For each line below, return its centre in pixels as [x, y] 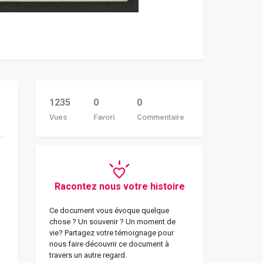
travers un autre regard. [88, 255]
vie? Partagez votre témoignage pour [112, 232]
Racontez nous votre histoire [119, 186]
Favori [104, 117]
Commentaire [161, 117]
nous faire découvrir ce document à [109, 244]
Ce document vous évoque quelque [109, 210]
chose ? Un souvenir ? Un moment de [112, 221]
